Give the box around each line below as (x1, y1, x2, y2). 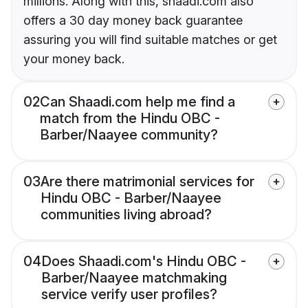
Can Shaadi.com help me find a (40, 93, 235, 111)
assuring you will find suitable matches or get (23, 32, 277, 47)
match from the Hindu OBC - (40, 110, 220, 127)
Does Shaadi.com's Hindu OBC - (41, 253, 246, 270)
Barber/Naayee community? (40, 126, 218, 144)
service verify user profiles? (41, 286, 217, 303)
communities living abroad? (41, 206, 212, 223)
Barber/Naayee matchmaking (41, 269, 227, 287)
